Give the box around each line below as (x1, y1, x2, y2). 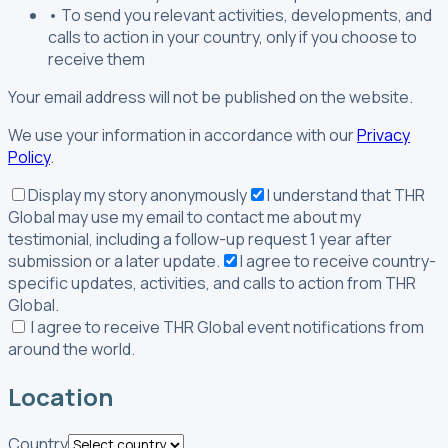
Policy (8, 145, 50, 168)
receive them (48, 47, 145, 70)
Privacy (357, 123, 410, 146)
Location (8, 379, 113, 413)
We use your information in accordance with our (8, 123, 354, 146)
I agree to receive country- (240, 249, 436, 272)
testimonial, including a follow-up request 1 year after (8, 227, 392, 250)
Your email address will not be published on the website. (8, 85, 413, 108)
